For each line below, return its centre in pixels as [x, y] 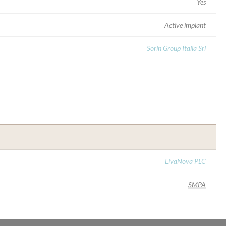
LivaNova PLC [185, 161]
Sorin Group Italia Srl [176, 48]
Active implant [185, 25]
